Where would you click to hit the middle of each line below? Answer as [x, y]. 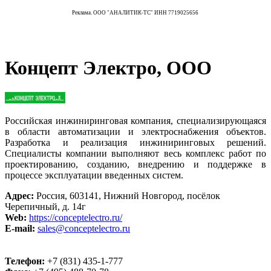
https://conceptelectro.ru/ [76, 218]
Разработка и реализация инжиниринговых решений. [135, 143]
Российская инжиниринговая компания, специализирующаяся [135, 121]
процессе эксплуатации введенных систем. [94, 175]
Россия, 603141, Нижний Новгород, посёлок [128, 196]
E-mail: [21, 229]
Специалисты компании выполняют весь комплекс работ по [135, 154]
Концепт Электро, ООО [108, 67]
